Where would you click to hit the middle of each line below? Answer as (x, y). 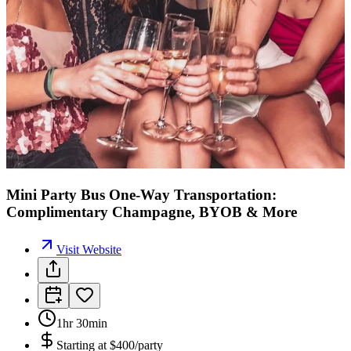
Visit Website (89, 250)
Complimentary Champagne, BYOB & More (152, 212)
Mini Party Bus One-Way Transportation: (141, 194)
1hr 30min (82, 324)
